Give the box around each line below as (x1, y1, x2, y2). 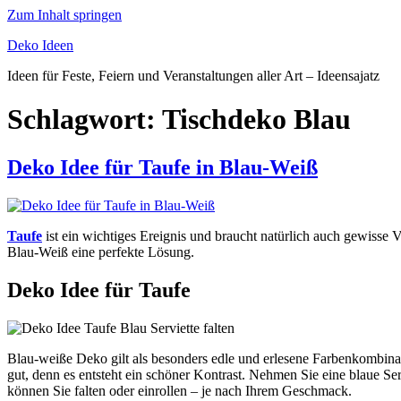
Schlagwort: (7, 103, 162, 136)
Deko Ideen (7, 38, 73, 53)
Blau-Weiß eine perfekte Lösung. (7, 243, 194, 260)
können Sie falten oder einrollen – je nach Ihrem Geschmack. (7, 382, 352, 398)
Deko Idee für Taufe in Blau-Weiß (7, 155, 318, 179)
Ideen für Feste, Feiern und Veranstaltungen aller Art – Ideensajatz (7, 68, 380, 83)
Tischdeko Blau (162, 103, 351, 136)
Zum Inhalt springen (7, 7, 122, 22)
